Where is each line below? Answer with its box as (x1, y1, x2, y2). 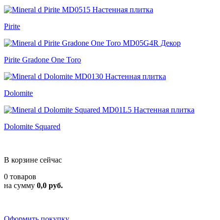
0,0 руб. (37, 181, 63, 190)
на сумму (4, 181, 37, 190)
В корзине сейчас (4, 156, 62, 164)
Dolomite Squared (4, 122, 60, 131)
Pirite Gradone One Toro (4, 55, 81, 64)
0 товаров (4, 172, 36, 181)
